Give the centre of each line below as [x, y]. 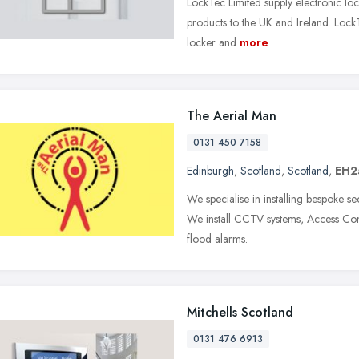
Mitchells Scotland [240, 312]
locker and [212, 42]
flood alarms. [217, 238]
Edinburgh [210, 170]
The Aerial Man [232, 115]
